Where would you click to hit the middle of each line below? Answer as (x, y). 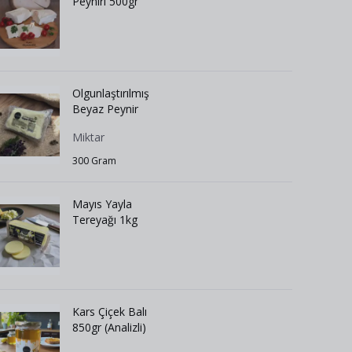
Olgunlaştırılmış (111, 93)
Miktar (88, 137)
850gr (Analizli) (109, 327)
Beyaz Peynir (105, 109)
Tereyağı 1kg (105, 220)
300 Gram (94, 161)
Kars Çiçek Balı (110, 312)
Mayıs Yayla (102, 204)
